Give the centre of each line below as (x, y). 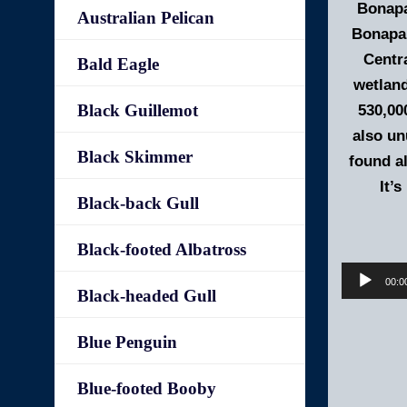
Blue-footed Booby (147, 388)
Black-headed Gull (147, 296)
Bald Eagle (119, 64)
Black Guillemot (138, 110)
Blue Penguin (128, 342)
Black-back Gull (139, 203)
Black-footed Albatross (162, 249)
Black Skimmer (135, 157)
